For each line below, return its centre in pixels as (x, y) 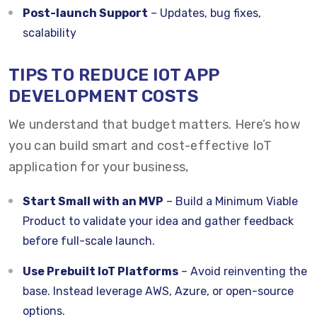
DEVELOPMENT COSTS (104, 96)
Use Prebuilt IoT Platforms (100, 271)
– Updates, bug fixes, (204, 13)
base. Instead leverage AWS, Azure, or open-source (158, 291)
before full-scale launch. (89, 241)
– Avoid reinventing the (243, 271)
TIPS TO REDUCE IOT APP (114, 75)
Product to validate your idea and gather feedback (158, 221)
